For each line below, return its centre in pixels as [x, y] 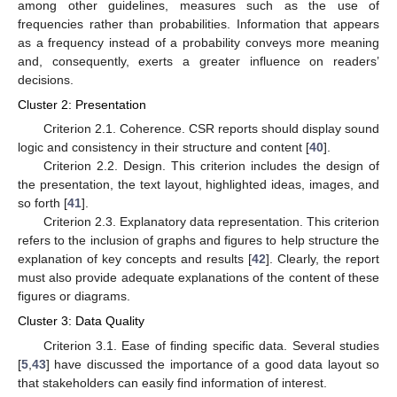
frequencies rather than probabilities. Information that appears [198, 24]
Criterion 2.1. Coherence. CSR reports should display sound [211, 129]
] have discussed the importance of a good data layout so [213, 364]
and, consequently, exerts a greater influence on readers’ [198, 62]
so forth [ [43, 203]
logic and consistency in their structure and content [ [163, 148]
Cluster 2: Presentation [82, 105]
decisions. [46, 80]
